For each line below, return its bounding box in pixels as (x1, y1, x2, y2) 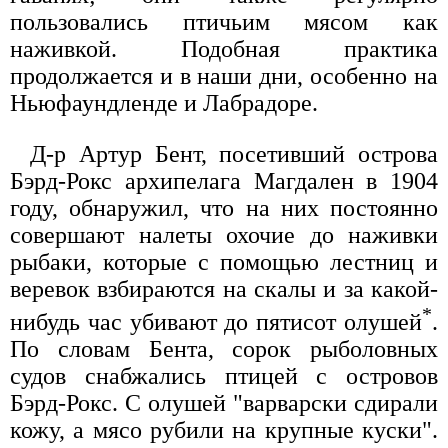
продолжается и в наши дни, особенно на (10, 62, 438, 89)
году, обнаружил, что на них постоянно (10, 194, 438, 221)
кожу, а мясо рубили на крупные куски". (10, 416, 438, 443)
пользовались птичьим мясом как (10, 8, 438, 35)
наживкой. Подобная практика (10, 35, 438, 62)
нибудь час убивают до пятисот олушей (10, 308, 422, 335)
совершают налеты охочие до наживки (10, 221, 438, 248)
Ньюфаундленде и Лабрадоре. (10, 89, 318, 116)
